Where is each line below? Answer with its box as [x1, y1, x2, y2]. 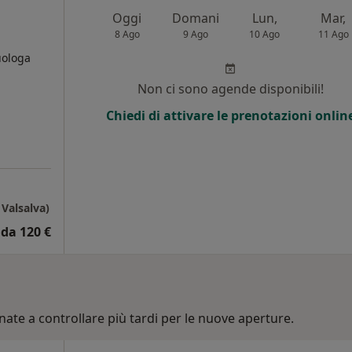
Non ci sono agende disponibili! [137, 79, 324, 97]
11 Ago [317, 27, 349, 41]
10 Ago [249, 27, 280, 41]
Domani [172, 9, 220, 27]
